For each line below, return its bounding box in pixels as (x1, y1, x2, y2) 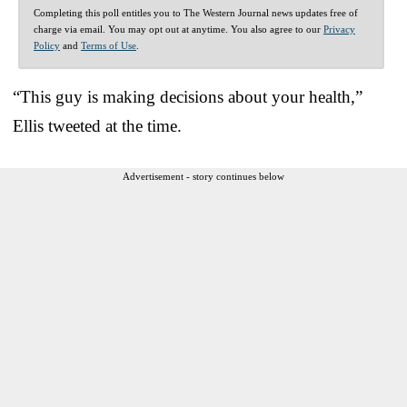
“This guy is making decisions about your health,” (13, 86, 362, 106)
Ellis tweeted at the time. (13, 115, 182, 135)
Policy (34, 39, 60, 51)
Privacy (323, 23, 355, 35)
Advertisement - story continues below (123, 170, 284, 182)
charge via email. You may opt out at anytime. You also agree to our (34, 23, 323, 35)
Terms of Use (81, 39, 136, 51)
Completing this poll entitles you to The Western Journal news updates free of (34, 6, 358, 18)
